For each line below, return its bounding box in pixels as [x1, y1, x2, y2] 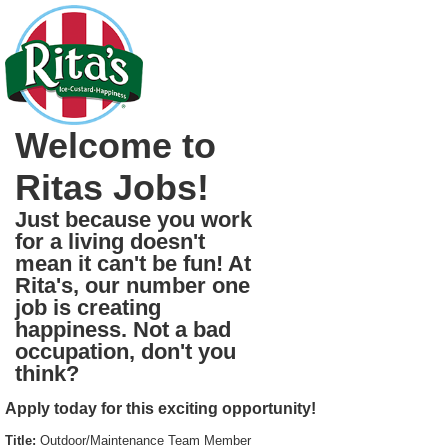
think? [15, 361, 79, 386]
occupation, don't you [15, 339, 236, 364]
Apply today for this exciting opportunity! [5, 400, 316, 417]
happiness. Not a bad [15, 317, 231, 342]
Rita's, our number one [15, 273, 250, 298]
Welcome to [15, 125, 216, 166]
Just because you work [15, 207, 252, 232]
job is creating [15, 295, 161, 320]
